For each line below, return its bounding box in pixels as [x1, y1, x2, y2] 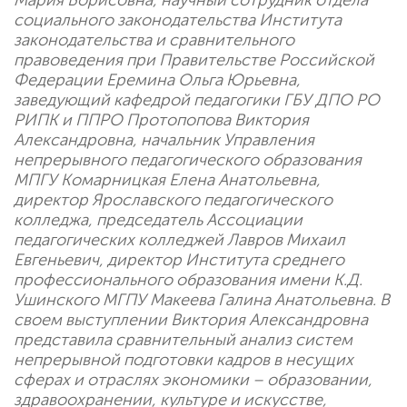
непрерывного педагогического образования [14, 150, 362, 171]
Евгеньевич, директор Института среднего [14, 250, 344, 271]
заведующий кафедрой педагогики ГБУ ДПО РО [14, 90, 380, 111]
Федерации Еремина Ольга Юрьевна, [14, 70, 301, 91]
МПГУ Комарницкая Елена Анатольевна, [14, 170, 321, 191]
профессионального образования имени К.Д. [14, 270, 362, 291]
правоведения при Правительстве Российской [14, 50, 374, 71]
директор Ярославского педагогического [14, 190, 333, 211]
